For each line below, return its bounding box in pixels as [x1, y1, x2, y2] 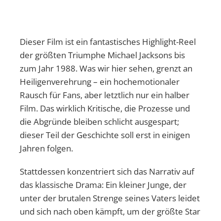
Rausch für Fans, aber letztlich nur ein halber [20, 89, 189, 101]
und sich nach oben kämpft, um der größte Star [20, 205, 200, 217]
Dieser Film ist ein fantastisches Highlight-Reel [20, 36, 196, 47]
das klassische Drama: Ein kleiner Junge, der [20, 179, 186, 190]
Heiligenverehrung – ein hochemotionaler [20, 75, 180, 87]
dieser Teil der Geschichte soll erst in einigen [20, 129, 190, 141]
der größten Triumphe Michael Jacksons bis [20, 49, 185, 61]
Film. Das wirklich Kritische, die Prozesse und [20, 102, 190, 114]
